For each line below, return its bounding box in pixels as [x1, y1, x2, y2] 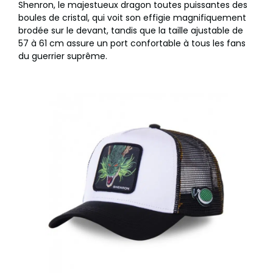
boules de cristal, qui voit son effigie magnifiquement [18, 12, 246, 24]
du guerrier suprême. [18, 50, 107, 63]
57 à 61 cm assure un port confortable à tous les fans [18, 37, 246, 50]
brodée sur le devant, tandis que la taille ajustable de [18, 24, 243, 37]
